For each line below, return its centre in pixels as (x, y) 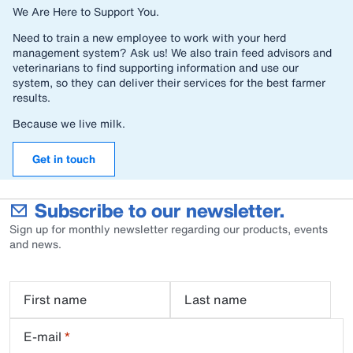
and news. (35, 244)
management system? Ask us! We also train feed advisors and (172, 52)
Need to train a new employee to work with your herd (149, 37)
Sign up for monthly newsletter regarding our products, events (169, 229)
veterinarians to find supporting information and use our (156, 67)
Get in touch (64, 159)
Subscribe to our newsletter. (160, 210)
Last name (216, 299)
